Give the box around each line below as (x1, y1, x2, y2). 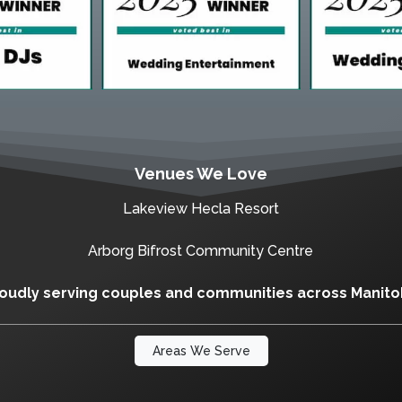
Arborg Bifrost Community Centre (88, 241, 314, 259)
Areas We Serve (152, 343, 250, 358)
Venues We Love (135, 163, 267, 183)
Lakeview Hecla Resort (122, 199, 279, 217)
